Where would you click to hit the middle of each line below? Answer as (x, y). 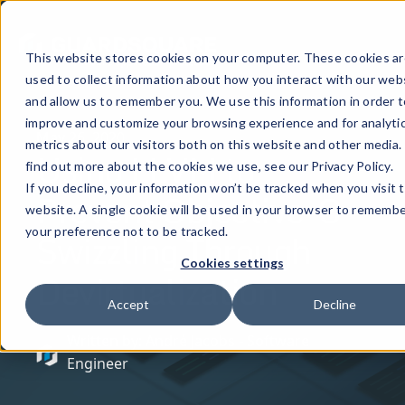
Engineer (97, 363)
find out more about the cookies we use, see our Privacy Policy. (209, 166)
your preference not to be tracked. (127, 231)
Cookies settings (232, 263)
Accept (129, 305)
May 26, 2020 (80, 137)
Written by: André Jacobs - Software (188, 341)
